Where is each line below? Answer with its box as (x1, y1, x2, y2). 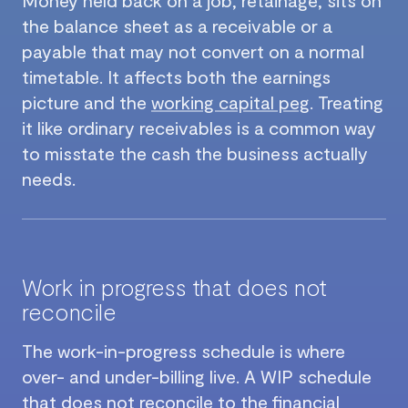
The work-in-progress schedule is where (22, 339, 345, 362)
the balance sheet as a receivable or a (22, 14, 332, 36)
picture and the (22, 90, 151, 113)
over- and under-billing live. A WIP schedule (22, 364, 372, 387)
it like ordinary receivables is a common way (22, 116, 376, 138)
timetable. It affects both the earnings (22, 65, 331, 87)
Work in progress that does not (22, 271, 328, 301)
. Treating (310, 90, 383, 113)
